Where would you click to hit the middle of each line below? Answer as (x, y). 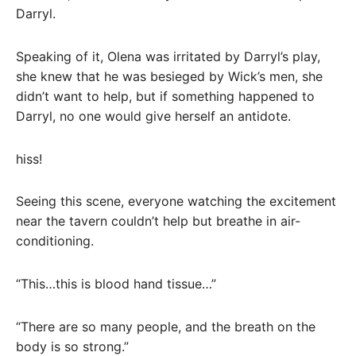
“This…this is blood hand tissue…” (116, 284)
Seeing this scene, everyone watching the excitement (176, 201)
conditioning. (55, 241)
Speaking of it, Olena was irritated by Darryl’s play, (168, 56)
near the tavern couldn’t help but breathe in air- (158, 221)
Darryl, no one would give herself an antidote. (153, 116)
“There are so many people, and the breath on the (166, 327)
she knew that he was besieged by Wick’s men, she (169, 76)
